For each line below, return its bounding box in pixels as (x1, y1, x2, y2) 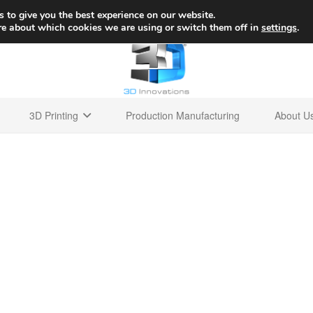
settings (261, 21, 297, 34)
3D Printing (29, 108, 78, 122)
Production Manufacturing (126, 108, 240, 122)
